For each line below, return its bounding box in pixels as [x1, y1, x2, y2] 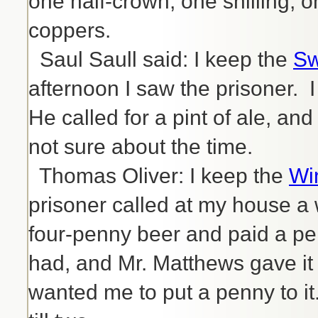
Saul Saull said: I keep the [28, 48, 293, 72]
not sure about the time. [28, 135, 253, 159]
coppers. [28, 18, 111, 43]
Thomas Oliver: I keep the [28, 164, 289, 188]
